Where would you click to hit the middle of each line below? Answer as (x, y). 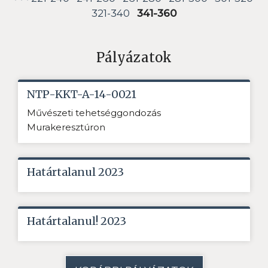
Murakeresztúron (66, 127)
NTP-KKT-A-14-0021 (82, 94)
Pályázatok (134, 57)
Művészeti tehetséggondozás (94, 112)
